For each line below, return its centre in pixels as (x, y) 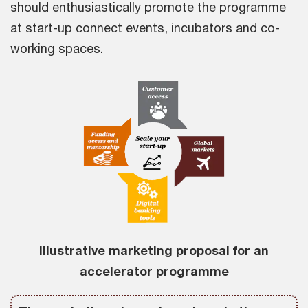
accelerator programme (154, 271)
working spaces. (57, 48)
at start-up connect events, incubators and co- (145, 28)
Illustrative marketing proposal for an (154, 251)
